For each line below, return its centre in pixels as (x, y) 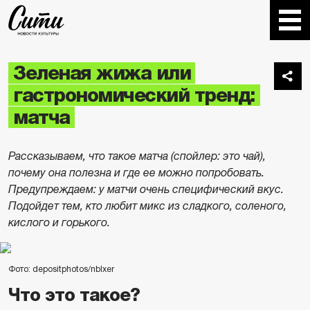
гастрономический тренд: (134, 95)
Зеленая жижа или (102, 73)
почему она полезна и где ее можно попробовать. (136, 173)
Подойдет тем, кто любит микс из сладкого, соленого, (147, 206)
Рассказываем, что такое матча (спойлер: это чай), (137, 156)
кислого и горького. (59, 222)
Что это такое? (74, 295)
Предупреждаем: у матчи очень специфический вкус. (146, 189)
